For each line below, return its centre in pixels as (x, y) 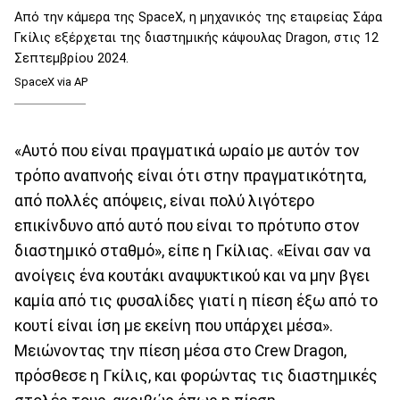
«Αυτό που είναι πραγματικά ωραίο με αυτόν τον (187, 151)
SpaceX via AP (51, 81)
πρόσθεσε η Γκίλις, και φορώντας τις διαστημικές (196, 376)
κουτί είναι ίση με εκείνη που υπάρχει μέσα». (174, 326)
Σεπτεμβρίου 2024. (71, 58)
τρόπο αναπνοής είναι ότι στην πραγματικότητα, (190, 176)
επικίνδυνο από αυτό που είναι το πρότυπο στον (187, 226)
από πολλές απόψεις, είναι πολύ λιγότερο (164, 201)
